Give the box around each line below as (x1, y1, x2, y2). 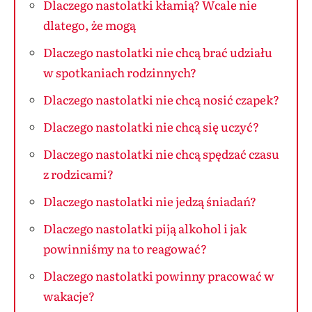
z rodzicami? (43, 164, 114, 182)
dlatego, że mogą (43, 15, 136, 33)
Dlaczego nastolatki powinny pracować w (43, 266, 274, 284)
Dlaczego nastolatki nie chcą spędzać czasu (43, 144, 279, 162)
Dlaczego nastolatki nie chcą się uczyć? (43, 117, 259, 135)
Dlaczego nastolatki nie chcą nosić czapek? (43, 90, 279, 108)
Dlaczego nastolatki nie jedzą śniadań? (43, 192, 256, 210)
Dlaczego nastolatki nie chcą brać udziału (43, 42, 272, 61)
